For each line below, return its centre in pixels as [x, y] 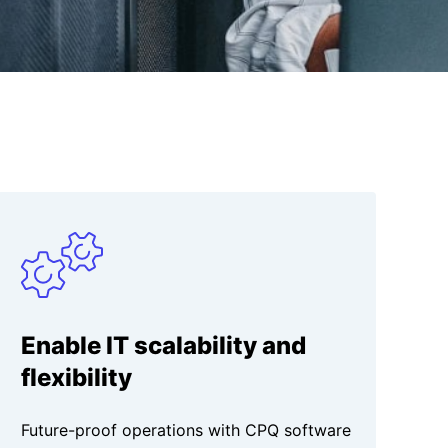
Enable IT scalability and [164, 346]
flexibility [77, 378]
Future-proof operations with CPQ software [186, 430]
